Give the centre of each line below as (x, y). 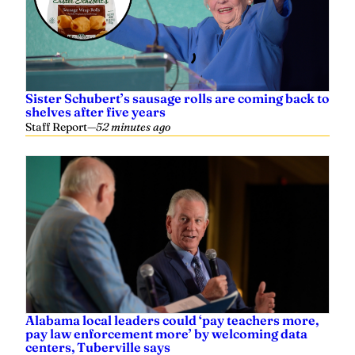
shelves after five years (95, 112)
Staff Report (56, 127)
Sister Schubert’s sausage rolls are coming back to (177, 98)
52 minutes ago (133, 127)
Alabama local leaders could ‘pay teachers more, (172, 320)
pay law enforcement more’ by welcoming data (166, 334)
